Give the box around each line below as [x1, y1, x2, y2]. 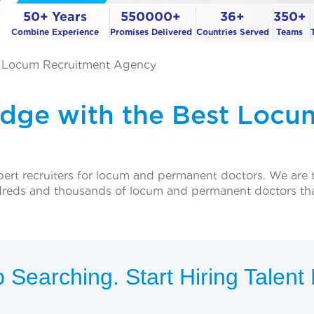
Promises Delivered [109, 26, 192, 37]
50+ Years [22, 8, 87, 24]
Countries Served [196, 26, 269, 37]
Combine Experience [11, 26, 99, 37]
